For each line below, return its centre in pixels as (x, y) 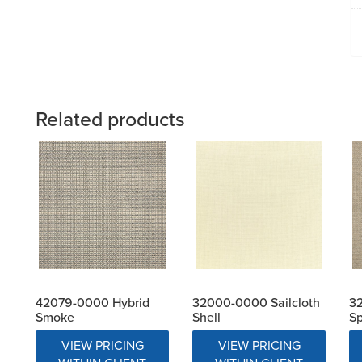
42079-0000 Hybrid (93, 302)
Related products (110, 119)
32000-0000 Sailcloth (256, 302)
